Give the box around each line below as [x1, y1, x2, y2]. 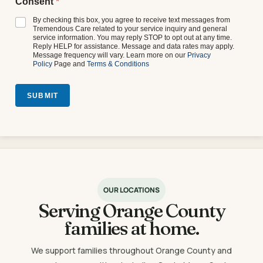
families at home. [64, 217, 199, 240]
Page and [52, 60, 87, 69]
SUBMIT [27, 92, 59, 100]
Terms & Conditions [87, 60, 149, 69]
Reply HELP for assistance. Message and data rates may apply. [33, 42, 234, 51]
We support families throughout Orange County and [31, 245, 232, 257]
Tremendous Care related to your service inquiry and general [33, 25, 227, 33]
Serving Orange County [38, 199, 225, 222]
